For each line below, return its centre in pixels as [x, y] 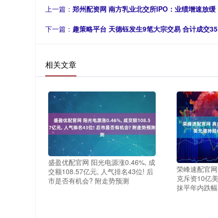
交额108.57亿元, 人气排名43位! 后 [100, 172]
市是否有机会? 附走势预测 [88, 181]
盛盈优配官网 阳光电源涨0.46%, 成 [101, 162]
